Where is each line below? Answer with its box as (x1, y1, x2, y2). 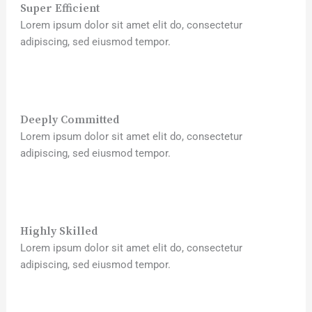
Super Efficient (19, 1, 100, 15)
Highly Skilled (19, 224, 97, 238)
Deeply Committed (19, 113, 119, 127)
